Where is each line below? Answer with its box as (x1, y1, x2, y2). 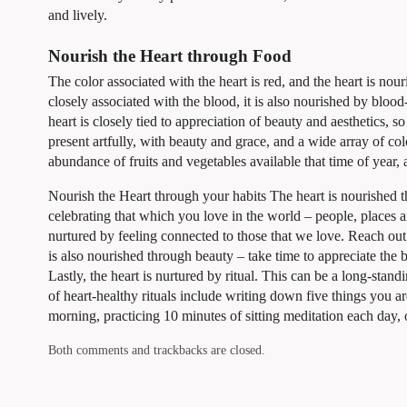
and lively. (47, 6, 107, 23)
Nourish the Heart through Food (47, 45, 292, 65)
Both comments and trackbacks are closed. (47, 342, 265, 358)
